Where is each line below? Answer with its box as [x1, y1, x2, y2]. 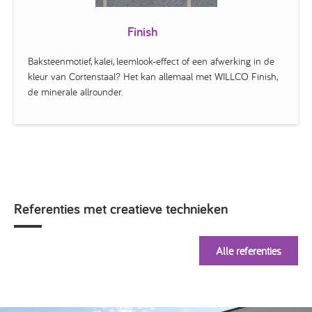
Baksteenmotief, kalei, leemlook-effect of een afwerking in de [28, 54, 274, 68]
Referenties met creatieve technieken [14, 199, 228, 218]
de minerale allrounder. [28, 85, 123, 98]
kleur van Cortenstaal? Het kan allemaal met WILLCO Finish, [28, 70, 277, 83]
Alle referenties [216, 244, 281, 258]
